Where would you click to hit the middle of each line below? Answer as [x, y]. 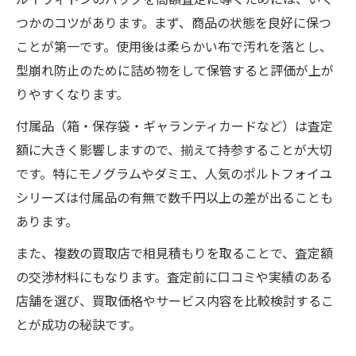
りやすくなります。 [72, 94]
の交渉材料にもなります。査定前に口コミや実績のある [174, 277]
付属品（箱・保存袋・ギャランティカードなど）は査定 [174, 126]
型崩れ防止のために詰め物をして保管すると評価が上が [175, 70]
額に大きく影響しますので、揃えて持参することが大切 [174, 149]
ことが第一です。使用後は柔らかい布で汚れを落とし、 [174, 46]
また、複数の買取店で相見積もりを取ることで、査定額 [174, 253]
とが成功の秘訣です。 [79, 324]
